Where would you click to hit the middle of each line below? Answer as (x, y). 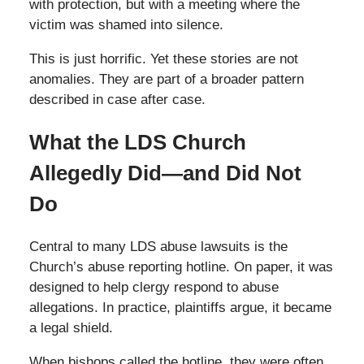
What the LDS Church (137, 143)
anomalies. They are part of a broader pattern (166, 80)
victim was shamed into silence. (126, 25)
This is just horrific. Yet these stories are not (163, 59)
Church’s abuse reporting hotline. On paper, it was (181, 267)
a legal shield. (71, 328)
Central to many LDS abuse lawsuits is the (158, 247)
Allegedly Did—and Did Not (165, 173)
